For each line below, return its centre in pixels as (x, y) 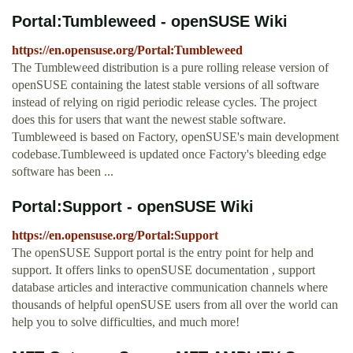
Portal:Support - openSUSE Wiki (133, 207)
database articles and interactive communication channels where (170, 288)
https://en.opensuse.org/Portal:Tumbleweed (127, 50)
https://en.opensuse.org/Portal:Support (115, 236)
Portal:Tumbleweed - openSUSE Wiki (150, 22)
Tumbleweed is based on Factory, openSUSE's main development (175, 137)
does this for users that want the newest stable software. (149, 120)
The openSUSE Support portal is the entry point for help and (163, 253)
